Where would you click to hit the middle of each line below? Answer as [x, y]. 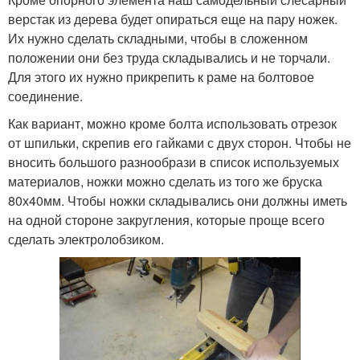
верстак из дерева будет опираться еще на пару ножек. [173, 19]
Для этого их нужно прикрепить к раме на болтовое [161, 77]
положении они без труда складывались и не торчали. [169, 58]
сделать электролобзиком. [86, 239]
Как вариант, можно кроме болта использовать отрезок [172, 124]
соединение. [45, 96]
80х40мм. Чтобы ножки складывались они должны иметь [178, 201]
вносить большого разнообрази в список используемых [174, 162]
